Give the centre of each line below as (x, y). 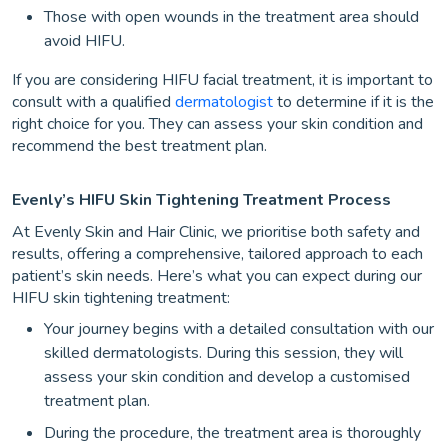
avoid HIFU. (84, 41)
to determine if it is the (353, 102)
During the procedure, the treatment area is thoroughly (232, 433)
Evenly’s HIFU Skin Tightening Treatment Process (201, 200)
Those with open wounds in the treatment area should (231, 17)
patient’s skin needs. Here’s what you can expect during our (217, 276)
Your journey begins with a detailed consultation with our (239, 329)
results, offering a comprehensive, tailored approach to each (217, 254)
